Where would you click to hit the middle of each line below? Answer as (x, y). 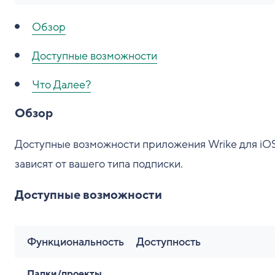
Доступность (168, 242)
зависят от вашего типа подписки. (99, 164)
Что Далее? (61, 85)
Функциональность (76, 242)
